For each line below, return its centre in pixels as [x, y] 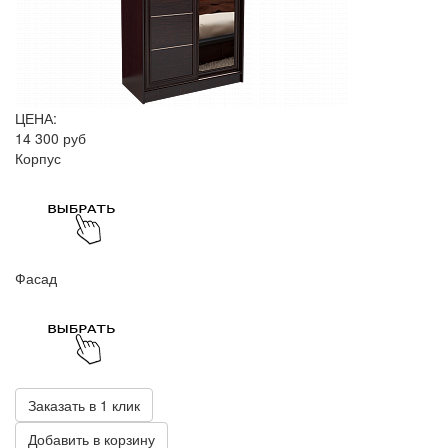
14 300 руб [50, 138]
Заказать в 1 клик [84, 405]
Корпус [38, 158]
